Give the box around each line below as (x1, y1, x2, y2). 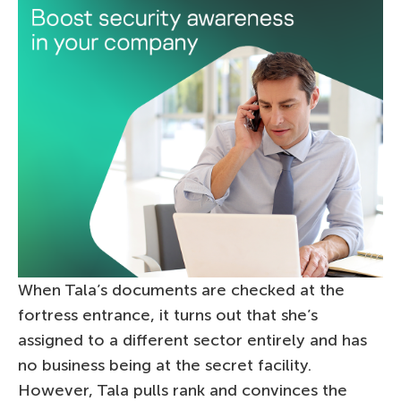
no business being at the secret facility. (18, 354, 311, 375)
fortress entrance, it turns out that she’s (18, 304, 318, 325)
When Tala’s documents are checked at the (18, 279, 345, 300)
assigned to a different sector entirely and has (18, 329, 367, 350)
